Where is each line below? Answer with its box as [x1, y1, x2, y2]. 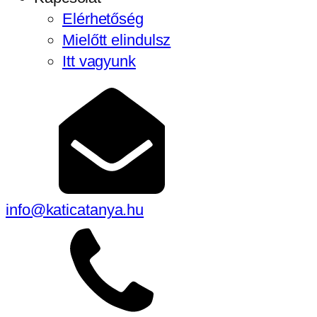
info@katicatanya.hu [6, 201, 144, 219]
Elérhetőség [62, 10, 144, 28]
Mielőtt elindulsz [62, 31, 171, 49]
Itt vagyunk [62, 52, 136, 70]
